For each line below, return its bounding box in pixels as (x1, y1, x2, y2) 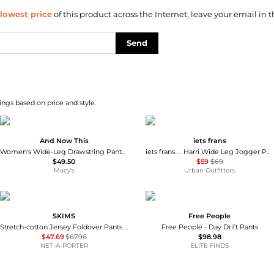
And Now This (39, 136, 89, 146)
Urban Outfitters (184, 167, 235, 174)
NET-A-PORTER (40, 242, 88, 250)
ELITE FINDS (190, 242, 229, 250)
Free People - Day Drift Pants (161, 223, 258, 232)
